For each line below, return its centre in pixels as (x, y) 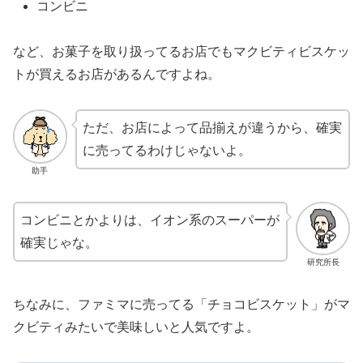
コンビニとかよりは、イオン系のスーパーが (150, 220)
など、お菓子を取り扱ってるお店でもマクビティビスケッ (181, 52)
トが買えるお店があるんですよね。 (117, 75)
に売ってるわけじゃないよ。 (167, 151)
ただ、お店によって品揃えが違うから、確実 (212, 128)
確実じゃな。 (59, 242)
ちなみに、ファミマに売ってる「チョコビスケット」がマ (181, 304)
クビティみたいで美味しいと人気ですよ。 (136, 327)
